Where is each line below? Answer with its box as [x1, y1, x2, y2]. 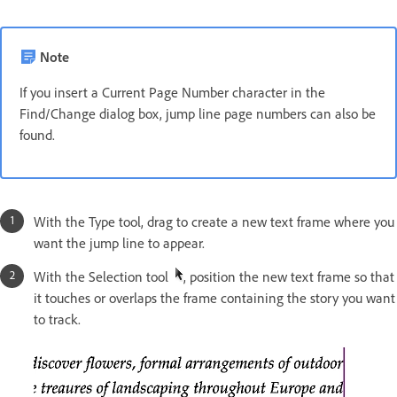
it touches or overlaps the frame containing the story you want [34, 289, 395, 307]
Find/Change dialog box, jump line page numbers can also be [19, 105, 376, 123]
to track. [34, 310, 81, 329]
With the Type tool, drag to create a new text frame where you [34, 213, 394, 231]
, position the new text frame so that [183, 268, 394, 286]
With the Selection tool [34, 268, 175, 286]
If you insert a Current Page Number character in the [19, 83, 325, 102]
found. [19, 126, 55, 144]
